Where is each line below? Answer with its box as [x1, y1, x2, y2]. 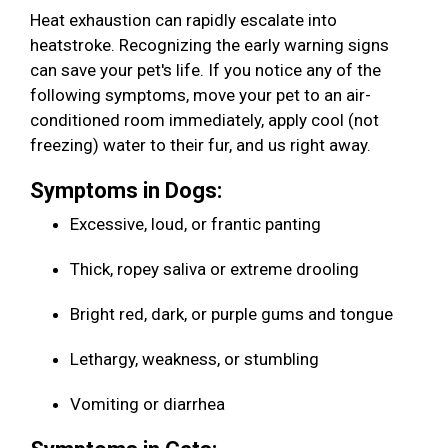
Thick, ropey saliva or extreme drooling [70, 259, 363, 280]
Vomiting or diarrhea [70, 394, 229, 415]
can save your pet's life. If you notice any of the [30, 60, 381, 81]
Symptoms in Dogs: [30, 178, 227, 204]
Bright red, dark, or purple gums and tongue [70, 304, 397, 325]
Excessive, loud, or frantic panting [70, 214, 325, 235]
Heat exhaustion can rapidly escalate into [30, 10, 337, 31]
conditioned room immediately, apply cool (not [30, 110, 379, 131]
